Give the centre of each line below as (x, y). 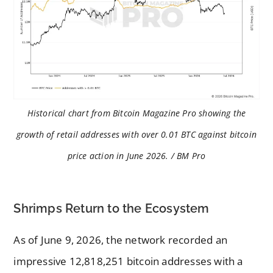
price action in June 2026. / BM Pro (136, 156)
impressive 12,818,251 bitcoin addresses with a (128, 261)
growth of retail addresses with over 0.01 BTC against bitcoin (136, 135)
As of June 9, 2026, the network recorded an (121, 240)
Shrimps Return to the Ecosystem (112, 209)
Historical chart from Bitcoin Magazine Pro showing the (136, 113)
